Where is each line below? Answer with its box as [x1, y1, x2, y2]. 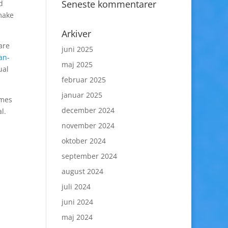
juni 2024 [61, 197, 93, 207]
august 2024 [61, 166, 103, 176]
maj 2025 [61, 60, 93, 69]
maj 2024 [61, 212, 93, 222]
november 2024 [61, 121, 115, 130]
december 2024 [61, 105, 115, 115]
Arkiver [61, 27, 91, 40]
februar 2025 [61, 75, 106, 84]
